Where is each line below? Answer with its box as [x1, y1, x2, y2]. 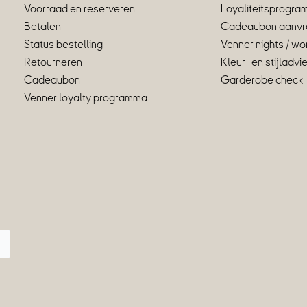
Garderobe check [221, 74, 304, 86]
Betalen [24, 21, 62, 33]
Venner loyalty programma [24, 92, 148, 104]
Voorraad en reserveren [24, 3, 136, 15]
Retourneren [24, 56, 83, 69]
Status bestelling [24, 38, 103, 51]
